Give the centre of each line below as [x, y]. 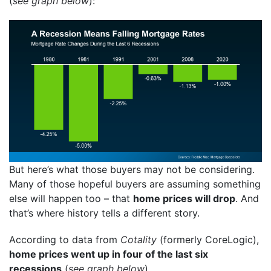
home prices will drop [184, 198]
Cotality [139, 239]
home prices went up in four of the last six [109, 254]
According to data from [65, 239]
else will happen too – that [71, 198]
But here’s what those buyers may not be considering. [132, 169]
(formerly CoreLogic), [208, 239]
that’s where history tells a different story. [104, 213]
